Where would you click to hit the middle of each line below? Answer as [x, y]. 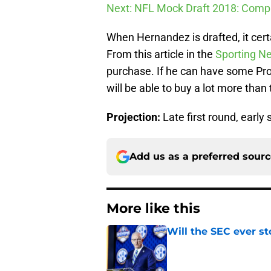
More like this [153, 209]
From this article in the [161, 54]
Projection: [135, 117]
